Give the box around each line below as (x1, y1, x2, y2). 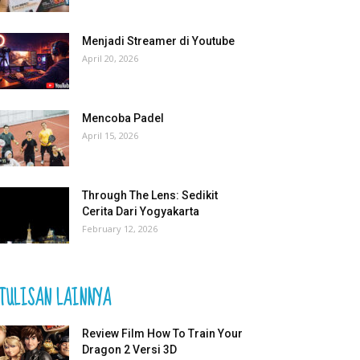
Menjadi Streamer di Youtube (82, 34, 235, 47)
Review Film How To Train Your (82, 326, 243, 340)
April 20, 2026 (82, 51, 138, 64)
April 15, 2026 (82, 129, 138, 141)
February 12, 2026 (82, 222, 157, 235)
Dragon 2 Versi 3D (82, 342, 177, 356)
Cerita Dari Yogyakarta (82, 204, 199, 218)
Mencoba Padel (82, 111, 164, 125)
